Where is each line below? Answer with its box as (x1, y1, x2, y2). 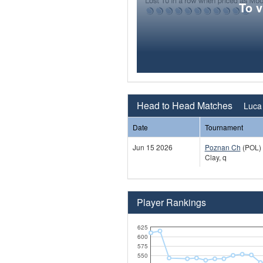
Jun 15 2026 (132, 141, 173, 152)
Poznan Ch (204, 141, 241, 152)
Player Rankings (136, 195, 206, 209)
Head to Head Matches (136, 98, 235, 112)
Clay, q (204, 151, 227, 162)
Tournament (204, 122, 243, 132)
